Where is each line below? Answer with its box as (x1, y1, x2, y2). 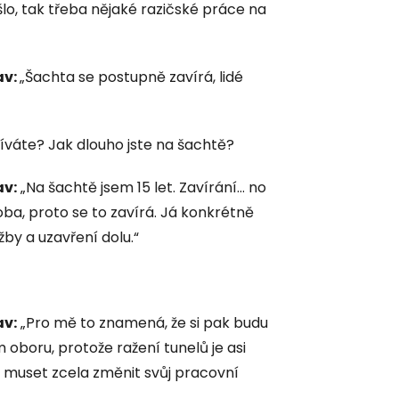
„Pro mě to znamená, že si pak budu (17, 312, 268, 333)
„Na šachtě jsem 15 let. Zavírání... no (17, 176, 266, 198)
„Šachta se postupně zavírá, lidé (20, 66, 243, 87)
